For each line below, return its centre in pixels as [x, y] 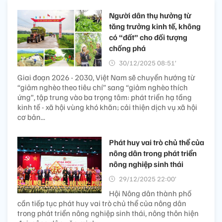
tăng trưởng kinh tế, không [155, 27]
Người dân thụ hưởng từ [150, 16]
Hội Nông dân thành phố [150, 194]
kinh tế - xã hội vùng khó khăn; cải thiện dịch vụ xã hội [107, 107]
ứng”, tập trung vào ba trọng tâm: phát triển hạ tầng [105, 97]
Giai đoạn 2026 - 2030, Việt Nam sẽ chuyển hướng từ [106, 78]
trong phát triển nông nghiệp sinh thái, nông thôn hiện [108, 213]
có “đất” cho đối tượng [148, 37]
